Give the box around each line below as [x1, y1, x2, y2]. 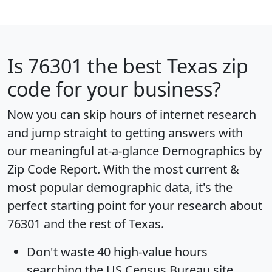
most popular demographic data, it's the [7, 178, 233, 195]
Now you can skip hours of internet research [7, 106, 256, 123]
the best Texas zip [83, 52, 248, 79]
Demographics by [162, 142, 262, 159]
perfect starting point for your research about [7, 197, 262, 214]
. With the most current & [97, 160, 239, 177]
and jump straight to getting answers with [7, 124, 243, 141]
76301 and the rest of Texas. [7, 215, 164, 232]
